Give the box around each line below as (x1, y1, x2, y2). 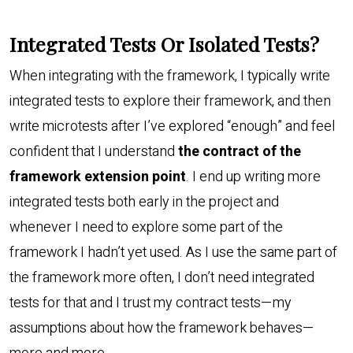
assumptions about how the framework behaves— (9, 318, 314, 340)
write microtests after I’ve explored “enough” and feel (9, 116, 335, 138)
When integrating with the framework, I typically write (9, 65, 330, 87)
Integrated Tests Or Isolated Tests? (9, 31, 319, 58)
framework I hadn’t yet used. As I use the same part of (9, 242, 337, 264)
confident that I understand (9, 141, 178, 163)
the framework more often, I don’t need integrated (9, 267, 314, 289)
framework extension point (9, 166, 186, 188)
